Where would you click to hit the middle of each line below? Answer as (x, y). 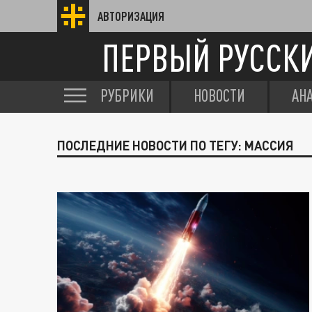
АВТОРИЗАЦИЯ (131, 16)
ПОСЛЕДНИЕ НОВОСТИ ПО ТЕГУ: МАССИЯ (175, 146)
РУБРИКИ (127, 95)
